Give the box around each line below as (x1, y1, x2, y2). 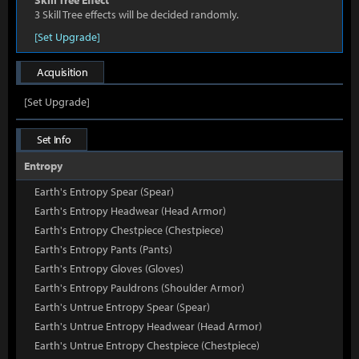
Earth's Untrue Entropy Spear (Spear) (34, 300, 210, 314)
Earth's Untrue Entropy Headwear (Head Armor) (34, 319, 262, 333)
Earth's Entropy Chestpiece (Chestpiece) (34, 223, 224, 237)
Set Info (37, 132, 71, 147)
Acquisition (37, 65, 88, 79)
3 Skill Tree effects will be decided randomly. (34, 7, 239, 22)
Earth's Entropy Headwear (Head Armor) (34, 204, 226, 218)
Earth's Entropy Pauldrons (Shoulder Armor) (34, 280, 244, 295)
